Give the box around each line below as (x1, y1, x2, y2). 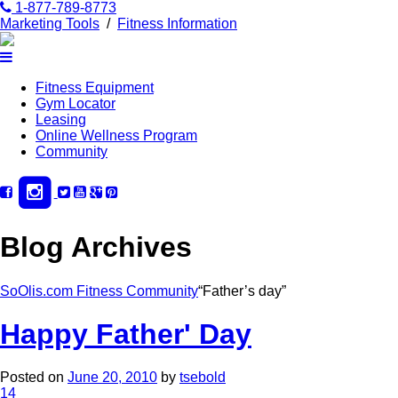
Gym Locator (36, 96, 115, 111)
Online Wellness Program (36, 128, 197, 143)
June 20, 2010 (68, 370, 157, 386)
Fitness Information (117, 16, 237, 31)
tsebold (179, 370, 226, 386)
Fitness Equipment (36, 80, 154, 95)
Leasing (36, 112, 86, 127)
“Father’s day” (198, 283, 286, 298)
